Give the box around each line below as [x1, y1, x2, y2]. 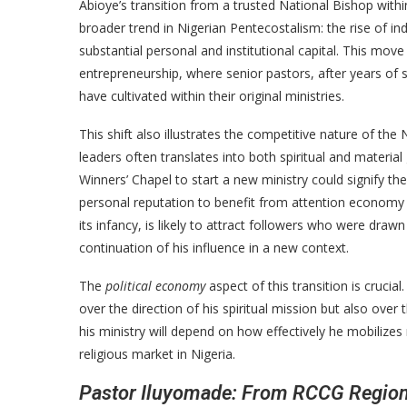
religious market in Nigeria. [79, 344, 235, 362]
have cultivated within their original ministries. [79, 86, 344, 104]
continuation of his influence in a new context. [79, 238, 349, 256]
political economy [105, 276, 205, 294]
